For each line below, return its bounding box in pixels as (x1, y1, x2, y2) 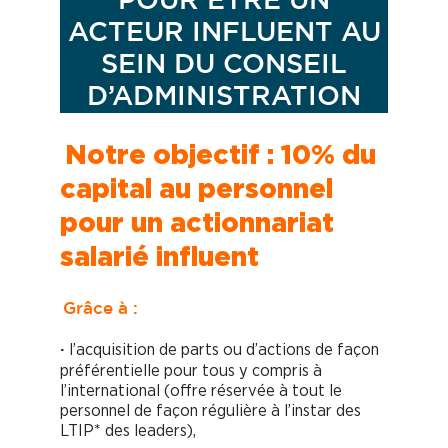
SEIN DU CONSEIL (101, 53, 347, 78)
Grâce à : (63, 302, 139, 318)
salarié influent (60, 241, 259, 272)
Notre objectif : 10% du (65, 139, 377, 170)
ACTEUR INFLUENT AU (67, 21, 381, 46)
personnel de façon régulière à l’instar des (60, 402, 361, 420)
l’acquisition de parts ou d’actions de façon (65, 341, 379, 359)
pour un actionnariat (60, 207, 334, 238)
